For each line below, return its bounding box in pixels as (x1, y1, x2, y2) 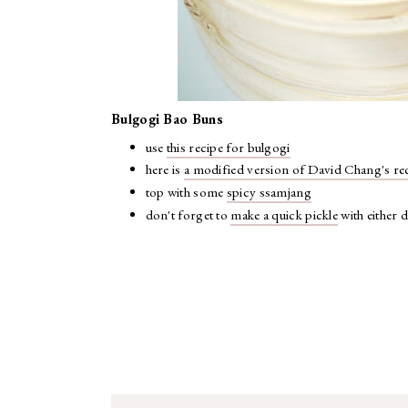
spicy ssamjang (226, 183, 311, 200)
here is (145, 160, 184, 178)
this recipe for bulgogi (166, 138, 291, 156)
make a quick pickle (230, 205, 339, 223)
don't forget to (145, 205, 231, 223)
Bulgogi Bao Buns (111, 110, 223, 127)
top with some (145, 183, 227, 200)
